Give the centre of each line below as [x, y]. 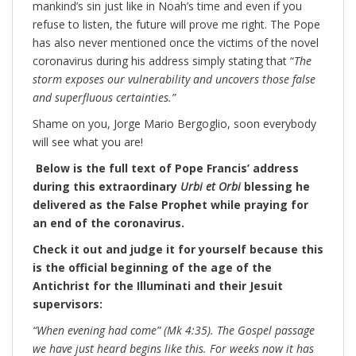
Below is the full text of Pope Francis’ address [167, 168]
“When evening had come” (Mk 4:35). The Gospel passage [174, 331]
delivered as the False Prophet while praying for [170, 205]
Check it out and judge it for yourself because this [178, 250]
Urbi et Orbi [212, 187]
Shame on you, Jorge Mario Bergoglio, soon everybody [174, 124]
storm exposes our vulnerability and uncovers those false [174, 79]
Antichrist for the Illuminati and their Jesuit [158, 286]
